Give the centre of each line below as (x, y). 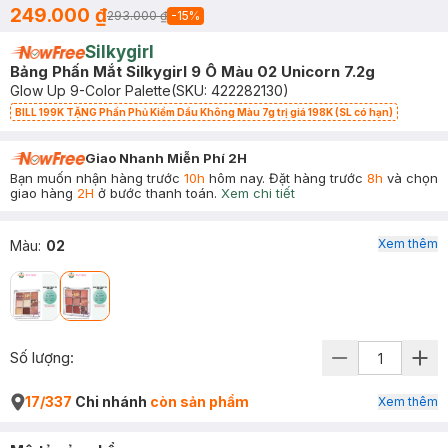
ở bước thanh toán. (155, 193)
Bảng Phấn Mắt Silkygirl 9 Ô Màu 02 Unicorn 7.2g (192, 71)
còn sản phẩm (199, 401)
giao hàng (43, 193)
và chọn (410, 178)
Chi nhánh (111, 401)
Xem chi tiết (258, 193)
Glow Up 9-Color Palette (90, 90)
